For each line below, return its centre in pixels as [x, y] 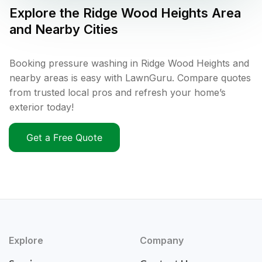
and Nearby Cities [64, 30]
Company [162, 241]
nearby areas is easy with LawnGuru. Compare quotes [130, 78]
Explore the [46, 13]
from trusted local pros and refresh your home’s [118, 93]
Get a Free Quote [64, 138]
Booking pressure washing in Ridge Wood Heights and [129, 63]
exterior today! [42, 107]
